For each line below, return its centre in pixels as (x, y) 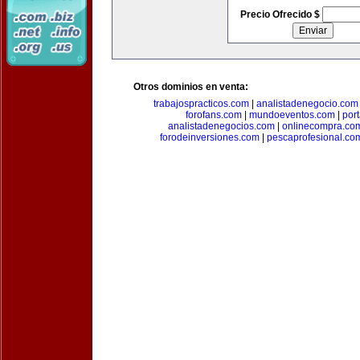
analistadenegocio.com (307, 104)
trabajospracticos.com (201, 104)
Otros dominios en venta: (191, 87)
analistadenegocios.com (221, 126)
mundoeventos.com (292, 115)
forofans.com (214, 115)
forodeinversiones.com (210, 137)
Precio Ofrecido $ (281, 14)
